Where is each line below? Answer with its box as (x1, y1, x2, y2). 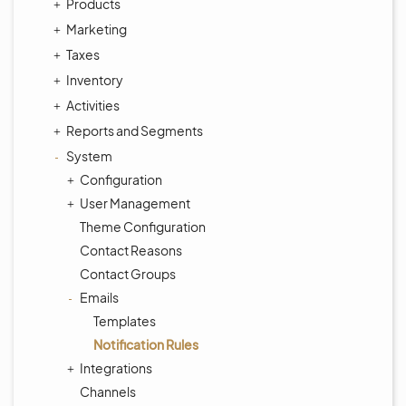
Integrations (80, 360, 152, 376)
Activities (66, 97, 120, 113)
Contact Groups (80, 266, 176, 282)
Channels (80, 383, 136, 400)
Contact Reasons (80, 242, 182, 258)
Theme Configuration (80, 218, 206, 235)
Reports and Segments (66, 122, 203, 139)
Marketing (66, 21, 127, 37)
